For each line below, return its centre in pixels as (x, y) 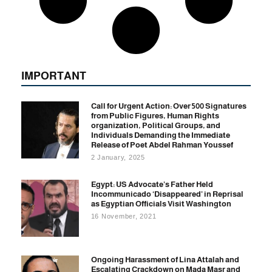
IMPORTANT (54, 76)
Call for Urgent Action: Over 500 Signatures (168, 106)
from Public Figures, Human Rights (155, 115)
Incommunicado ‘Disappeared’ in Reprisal (167, 194)
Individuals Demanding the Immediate (160, 135)
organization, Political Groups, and (155, 125)
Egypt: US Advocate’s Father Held (152, 184)
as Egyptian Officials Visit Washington (161, 203)
